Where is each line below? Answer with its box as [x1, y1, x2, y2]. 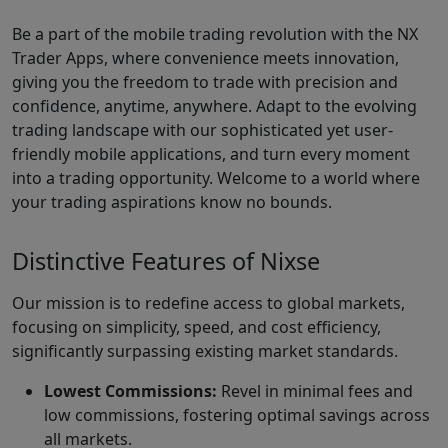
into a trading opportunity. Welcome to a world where [12, 166, 420, 189]
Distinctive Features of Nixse [12, 245, 320, 278]
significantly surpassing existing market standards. [12, 340, 398, 363]
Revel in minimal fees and [221, 380, 413, 403]
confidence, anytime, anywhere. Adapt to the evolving [12, 94, 417, 117]
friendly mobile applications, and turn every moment [12, 142, 410, 165]
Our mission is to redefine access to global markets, [12, 292, 405, 315]
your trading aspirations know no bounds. [12, 190, 332, 213]
